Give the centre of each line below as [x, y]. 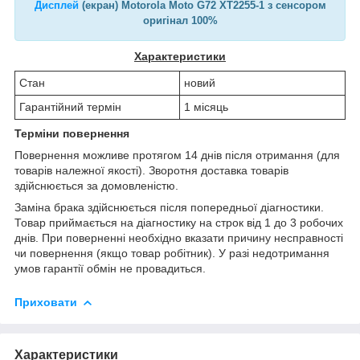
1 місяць [206, 106]
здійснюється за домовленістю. [96, 185]
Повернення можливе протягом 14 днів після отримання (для [177, 155]
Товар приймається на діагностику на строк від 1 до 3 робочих [179, 222]
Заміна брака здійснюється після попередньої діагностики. [169, 207]
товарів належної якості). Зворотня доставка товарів [151, 170]
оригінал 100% [180, 20]
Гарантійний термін [70, 106]
